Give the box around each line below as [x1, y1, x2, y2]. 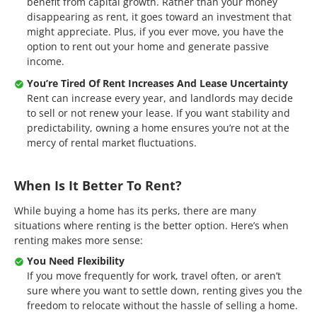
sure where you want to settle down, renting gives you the [27, 284, 302, 297]
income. [27, 54, 64, 68]
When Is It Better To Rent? [14, 177, 182, 194]
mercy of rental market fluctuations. [27, 136, 197, 149]
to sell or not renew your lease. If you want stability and [27, 106, 290, 120]
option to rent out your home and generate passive [27, 40, 269, 53]
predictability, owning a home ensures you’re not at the [27, 121, 289, 134]
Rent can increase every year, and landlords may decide [27, 91, 293, 105]
